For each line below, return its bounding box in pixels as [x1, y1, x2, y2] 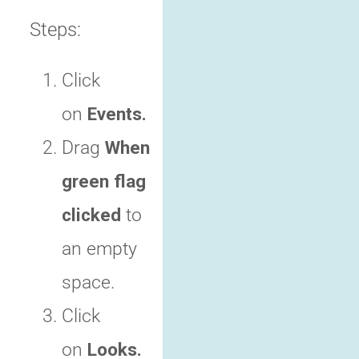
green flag [62, 171, 146, 192]
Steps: [30, 18, 81, 42]
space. [62, 272, 115, 293]
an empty [62, 238, 137, 260]
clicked [62, 204, 121, 226]
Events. [87, 103, 147, 125]
